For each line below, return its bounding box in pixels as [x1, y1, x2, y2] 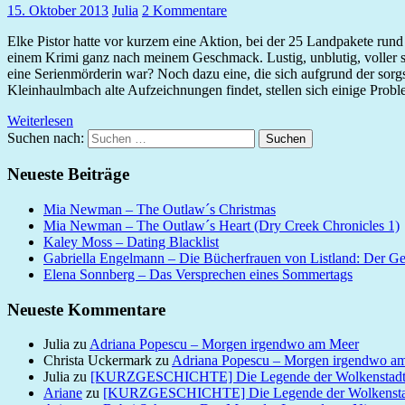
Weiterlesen [7, 112, 73, 128]
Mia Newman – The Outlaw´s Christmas [43, 201, 276, 217]
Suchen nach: [7, 129, 84, 146]
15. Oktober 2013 [7, 2, 108, 18]
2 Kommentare [142, 2, 227, 18]
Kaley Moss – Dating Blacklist [43, 233, 219, 250]
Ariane [43, 385, 82, 401]
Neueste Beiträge [7, 165, 129, 184]
